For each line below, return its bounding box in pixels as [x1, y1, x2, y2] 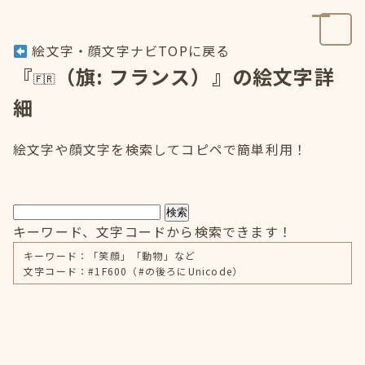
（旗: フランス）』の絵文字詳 [55, 62, 335, 90]
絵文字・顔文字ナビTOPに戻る [28, 41, 231, 60]
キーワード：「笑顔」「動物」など [24, 248, 196, 262]
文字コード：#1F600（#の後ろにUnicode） [24, 264, 244, 278]
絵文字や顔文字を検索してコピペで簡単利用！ [13, 139, 308, 159]
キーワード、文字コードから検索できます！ [13, 222, 292, 241]
